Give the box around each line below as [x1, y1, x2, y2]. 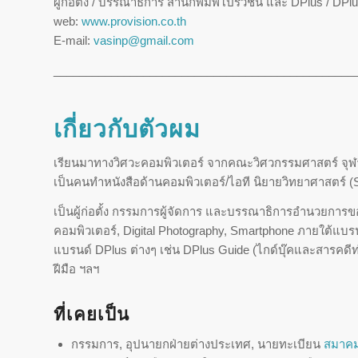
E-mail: [54, 34, 93, 47]
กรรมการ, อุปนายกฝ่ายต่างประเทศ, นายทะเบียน [71, 336, 324, 351]
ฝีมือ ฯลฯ [54, 261, 99, 276]
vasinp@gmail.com [93, 34, 194, 47]
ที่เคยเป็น [54, 304, 129, 324]
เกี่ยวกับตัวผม [54, 115, 208, 142]
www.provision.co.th [82, 14, 186, 28]
